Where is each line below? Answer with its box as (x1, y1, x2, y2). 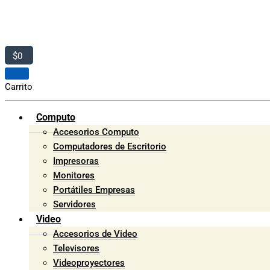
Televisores (53, 243, 99, 254)
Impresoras (53, 155, 99, 166)
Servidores (53, 199, 96, 210)
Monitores (53, 170, 95, 181)
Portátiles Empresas (53, 184, 135, 195)
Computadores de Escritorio (53, 141, 166, 152)
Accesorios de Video (53, 228, 137, 239)
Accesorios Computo (53, 127, 139, 137)
